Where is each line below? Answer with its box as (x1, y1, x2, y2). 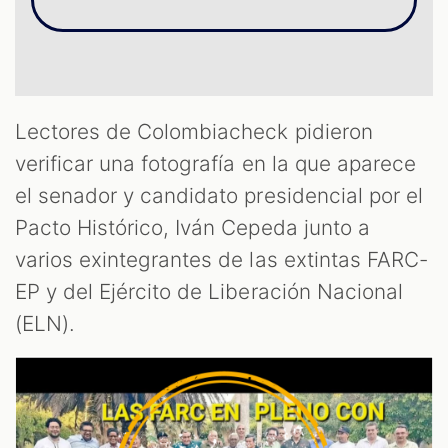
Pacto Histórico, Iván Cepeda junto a (15, 215, 370, 241)
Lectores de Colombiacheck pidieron (15, 119, 373, 145)
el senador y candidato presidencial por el (15, 183, 423, 209)
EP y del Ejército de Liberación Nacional (15, 279, 403, 305)
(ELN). (15, 311, 76, 337)
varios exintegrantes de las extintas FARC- (15, 247, 428, 273)
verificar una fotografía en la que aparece (15, 151, 416, 177)
